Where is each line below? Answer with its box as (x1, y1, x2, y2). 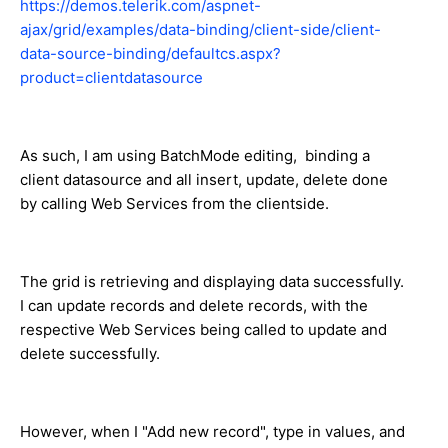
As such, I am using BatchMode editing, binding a (20, 145, 370, 165)
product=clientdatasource (20, 67, 203, 87)
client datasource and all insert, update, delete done (20, 169, 388, 189)
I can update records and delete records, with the (20, 295, 368, 315)
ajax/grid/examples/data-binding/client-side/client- (20, 19, 381, 39)
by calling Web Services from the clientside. (20, 193, 329, 213)
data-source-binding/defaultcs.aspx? (20, 43, 281, 63)
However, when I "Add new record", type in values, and (20, 421, 405, 441)
